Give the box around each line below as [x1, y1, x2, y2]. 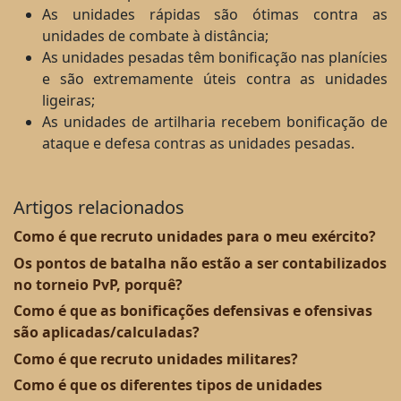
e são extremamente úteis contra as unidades [42, 69, 388, 89]
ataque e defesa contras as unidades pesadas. [42, 133, 354, 153]
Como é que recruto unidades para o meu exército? [13, 226, 376, 246]
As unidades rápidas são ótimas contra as [42, 4, 388, 24]
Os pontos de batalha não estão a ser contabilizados [13, 252, 387, 273]
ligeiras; [42, 90, 95, 110]
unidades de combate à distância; [42, 26, 269, 46]
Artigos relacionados [13, 195, 184, 219]
